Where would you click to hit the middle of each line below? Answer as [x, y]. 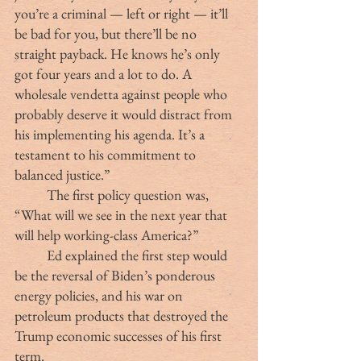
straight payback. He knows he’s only [119, 53]
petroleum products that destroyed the [123, 315]
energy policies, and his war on [100, 295]
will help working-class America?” [107, 234]
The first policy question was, [31, 194]
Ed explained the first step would [31, 255]
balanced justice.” [62, 174]
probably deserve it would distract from [125, 114]
